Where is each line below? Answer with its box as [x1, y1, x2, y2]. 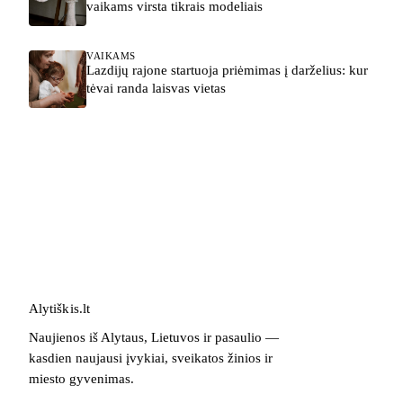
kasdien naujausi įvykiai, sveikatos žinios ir [29, 351, 273, 366]
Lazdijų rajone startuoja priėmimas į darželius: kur [86, 63, 368, 78]
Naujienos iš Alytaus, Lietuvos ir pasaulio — [29, 330, 279, 345]
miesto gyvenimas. [29, 372, 134, 387]
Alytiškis [29, 301, 79, 317]
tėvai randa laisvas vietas [86, 81, 226, 96]
